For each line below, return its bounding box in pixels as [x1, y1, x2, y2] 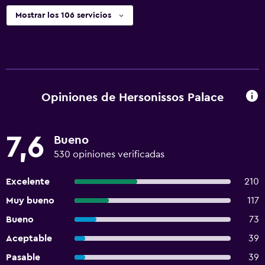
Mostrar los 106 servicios [15, 11, 111, 20]
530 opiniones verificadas [54, 150, 164, 159]
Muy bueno [6, 196, 54, 205]
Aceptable [6, 234, 52, 243]
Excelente [6, 177, 50, 186]
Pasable [6, 253, 40, 262]
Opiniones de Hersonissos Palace [41, 91, 224, 104]
